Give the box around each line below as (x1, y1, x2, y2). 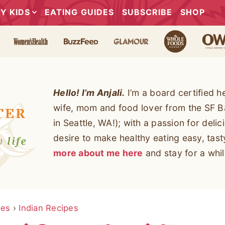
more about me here (53, 147, 143, 158)
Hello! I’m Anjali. (53, 87, 125, 98)
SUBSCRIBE (122, 7, 173, 17)
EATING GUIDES (45, 7, 114, 17)
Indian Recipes (19, 202, 78, 213)
